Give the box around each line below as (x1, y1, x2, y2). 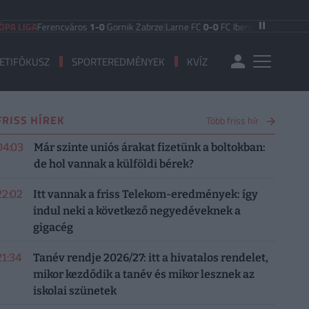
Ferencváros (3, 19, 56, 34)
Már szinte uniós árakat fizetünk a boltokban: (33, 141, 266, 154)
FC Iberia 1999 (184, 19, 246, 34)
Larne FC (131, 19, 170, 34)
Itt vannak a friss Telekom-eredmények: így (32, 187, 258, 201)
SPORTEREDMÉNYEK (72, 53, 166, 70)
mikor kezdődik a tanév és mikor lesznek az (32, 267, 255, 281)
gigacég (32, 220, 73, 234)
